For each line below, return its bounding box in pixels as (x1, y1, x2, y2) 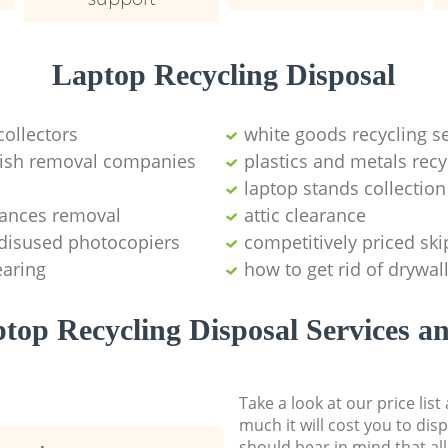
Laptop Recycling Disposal (52, 57, 396, 91)
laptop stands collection (243, 175, 446, 200)
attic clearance (243, 202, 366, 227)
